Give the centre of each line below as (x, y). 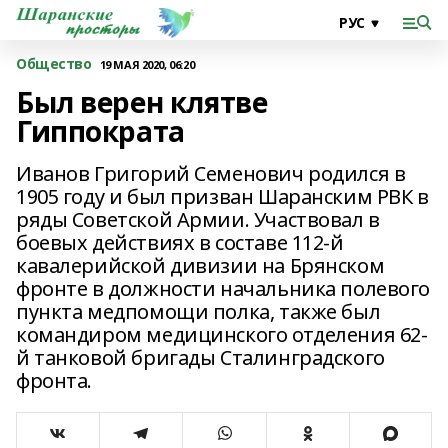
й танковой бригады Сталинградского (200, 357)
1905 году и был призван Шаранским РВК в (222, 196)
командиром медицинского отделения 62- (222, 334)
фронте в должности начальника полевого (223, 288)
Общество (54, 63)
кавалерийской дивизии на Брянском (200, 265)
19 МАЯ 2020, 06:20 (147, 64)
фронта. (54, 380)
